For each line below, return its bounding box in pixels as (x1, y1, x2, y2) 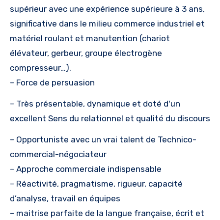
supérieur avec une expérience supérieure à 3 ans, (10, 4, 205, 14)
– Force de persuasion (10, 78, 95, 88)
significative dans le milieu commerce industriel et (10, 19, 205, 29)
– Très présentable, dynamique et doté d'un (10, 99, 180, 109)
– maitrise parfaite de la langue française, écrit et (10, 208, 204, 219)
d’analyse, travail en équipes (10, 193, 120, 204)
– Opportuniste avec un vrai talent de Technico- (10, 135, 196, 145)
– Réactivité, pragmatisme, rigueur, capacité (10, 179, 183, 189)
